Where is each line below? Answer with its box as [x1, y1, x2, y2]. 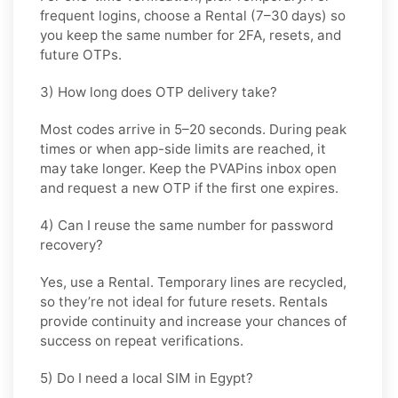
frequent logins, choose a [40, 6, 205, 24]
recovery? [40, 235, 103, 253]
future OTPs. [40, 45, 122, 63]
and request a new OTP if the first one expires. [40, 179, 338, 196]
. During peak [262, 120, 346, 138]
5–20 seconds [174, 120, 262, 138]
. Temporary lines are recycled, [150, 273, 346, 291]
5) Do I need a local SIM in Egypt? [40, 369, 253, 386]
